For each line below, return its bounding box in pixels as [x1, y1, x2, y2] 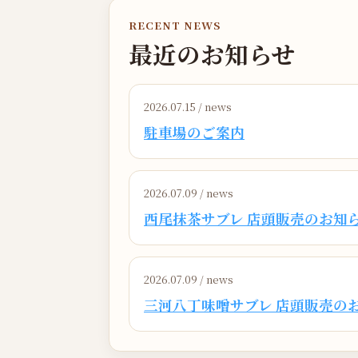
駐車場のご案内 [144, 121, 245, 142]
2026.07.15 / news [144, 98, 232, 114]
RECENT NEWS [129, 17, 221, 33]
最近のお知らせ [129, 36, 296, 70]
